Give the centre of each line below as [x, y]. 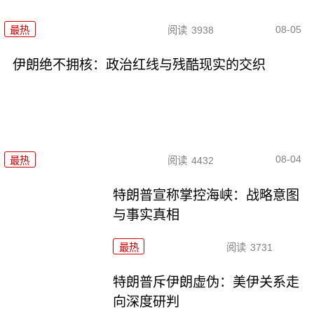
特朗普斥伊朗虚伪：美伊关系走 [206, 282]
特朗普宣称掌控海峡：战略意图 [206, 195]
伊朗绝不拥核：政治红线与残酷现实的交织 [139, 65]
